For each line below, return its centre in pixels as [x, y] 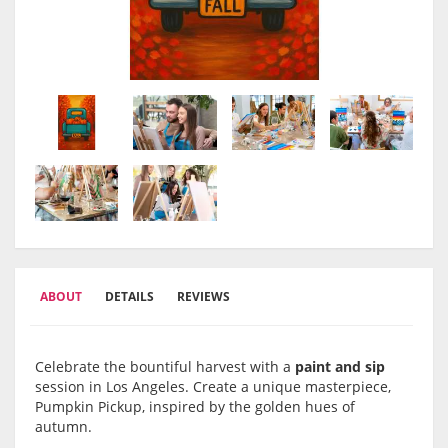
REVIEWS [203, 297]
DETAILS [129, 297]
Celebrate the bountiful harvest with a [165, 367]
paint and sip [340, 367]
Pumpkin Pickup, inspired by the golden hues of [195, 407]
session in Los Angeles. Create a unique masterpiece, [213, 387]
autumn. [63, 427]
